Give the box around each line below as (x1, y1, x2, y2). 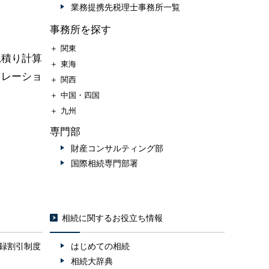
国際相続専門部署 (71, 159, 139, 169)
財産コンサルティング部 (71, 144, 164, 154)
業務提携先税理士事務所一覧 (71, 2, 181, 13)
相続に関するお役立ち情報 (62, 213, 163, 223)
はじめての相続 (71, 241, 130, 252)
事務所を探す (50, 24, 112, 36)
